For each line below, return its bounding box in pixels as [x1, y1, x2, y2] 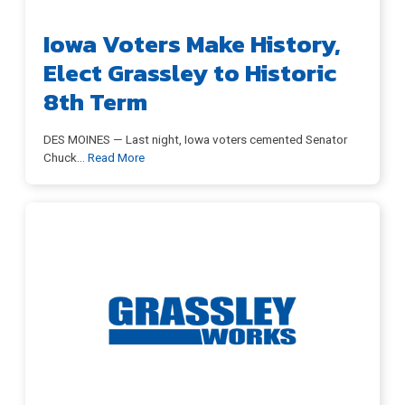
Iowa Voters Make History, [43, 24, 341, 62]
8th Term [43, 82, 147, 120]
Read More [88, 149, 145, 165]
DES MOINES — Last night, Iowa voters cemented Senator [43, 131, 347, 146]
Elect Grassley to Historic [43, 53, 336, 91]
